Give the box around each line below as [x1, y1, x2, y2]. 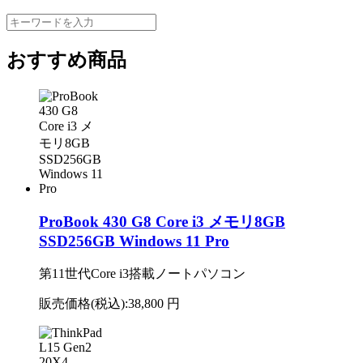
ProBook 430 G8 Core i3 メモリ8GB [39, 212, 285, 230]
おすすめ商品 [6, 49, 126, 71]
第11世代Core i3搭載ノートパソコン [39, 266, 246, 280]
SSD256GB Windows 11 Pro [39, 232, 229, 250]
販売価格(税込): [39, 296, 128, 310]
